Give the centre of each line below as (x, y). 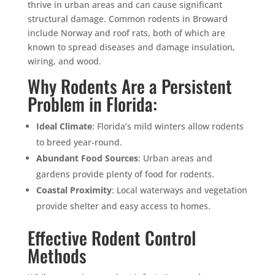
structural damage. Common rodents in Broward (127, 18)
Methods (57, 255)
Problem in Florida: (92, 103)
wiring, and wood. (64, 61)
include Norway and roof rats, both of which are (126, 33)
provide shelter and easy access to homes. (123, 206)
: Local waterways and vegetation (179, 190)
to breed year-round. (79, 142)
